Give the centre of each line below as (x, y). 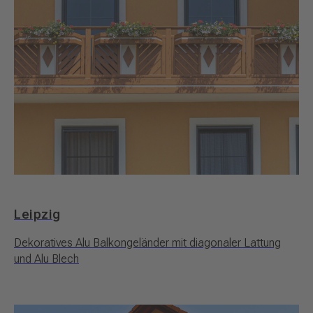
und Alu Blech (46, 259)
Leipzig (37, 214)
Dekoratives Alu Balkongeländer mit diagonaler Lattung (147, 243)
